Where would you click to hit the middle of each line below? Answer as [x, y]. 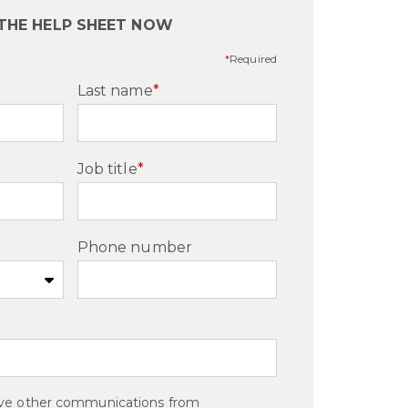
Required [253, 59]
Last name [115, 91]
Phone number [134, 247]
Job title [107, 169]
